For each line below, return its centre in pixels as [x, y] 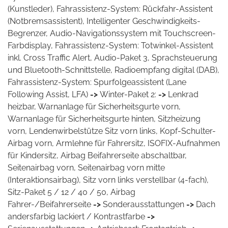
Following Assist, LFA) [48, 94]
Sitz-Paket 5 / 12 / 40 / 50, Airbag [72, 192]
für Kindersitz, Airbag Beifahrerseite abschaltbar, [97, 155]
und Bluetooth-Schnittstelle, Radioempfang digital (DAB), [113, 70]
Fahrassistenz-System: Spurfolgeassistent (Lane [97, 82]
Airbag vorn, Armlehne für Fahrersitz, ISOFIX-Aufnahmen [114, 143]
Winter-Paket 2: [129, 94]
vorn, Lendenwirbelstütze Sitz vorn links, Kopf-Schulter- [112, 131]
